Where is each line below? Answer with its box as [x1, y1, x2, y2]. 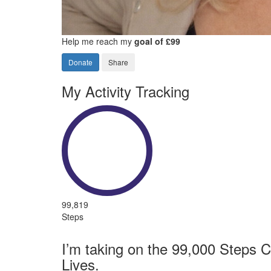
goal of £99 [134, 35, 180, 47]
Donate [68, 57, 93, 67]
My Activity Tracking [62, 80, 189, 102]
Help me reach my [62, 35, 134, 47]
